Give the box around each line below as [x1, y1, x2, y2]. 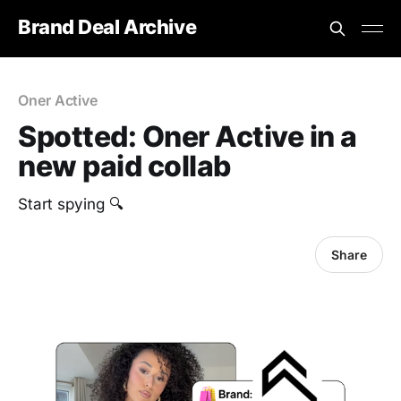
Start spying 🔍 [18, 195, 124, 213]
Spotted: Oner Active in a [18, 119, 357, 154]
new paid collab [18, 149, 231, 183]
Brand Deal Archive [18, 14, 197, 38]
